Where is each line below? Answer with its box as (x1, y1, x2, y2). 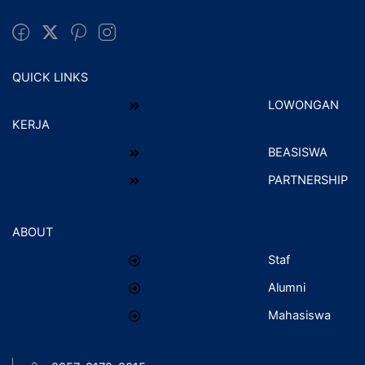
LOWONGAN (268, 98, 339, 112)
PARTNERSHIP (268, 173, 348, 187)
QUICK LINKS (12, 70, 88, 85)
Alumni (268, 280, 306, 295)
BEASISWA (268, 145, 328, 160)
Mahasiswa (268, 308, 331, 323)
